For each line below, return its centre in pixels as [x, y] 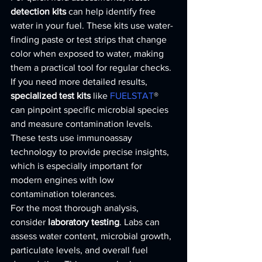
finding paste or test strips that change [90, 39]
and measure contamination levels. [83, 124]
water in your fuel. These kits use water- [92, 25]
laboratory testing [84, 222]
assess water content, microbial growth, [92, 236]
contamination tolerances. [63, 194]
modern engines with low [63, 180]
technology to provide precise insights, [91, 152]
